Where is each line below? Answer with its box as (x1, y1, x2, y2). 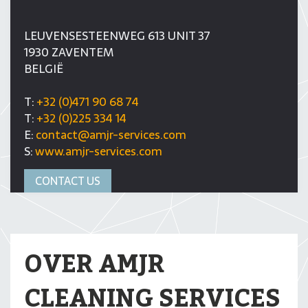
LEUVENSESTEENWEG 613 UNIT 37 (24, 26, 210, 45)
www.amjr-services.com (35, 142, 162, 161)
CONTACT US (35, 172, 100, 190)
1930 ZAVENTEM (24, 43, 113, 62)
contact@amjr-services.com (36, 125, 186, 144)
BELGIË (24, 59, 63, 78)
